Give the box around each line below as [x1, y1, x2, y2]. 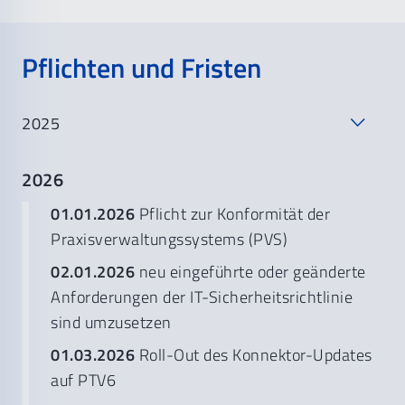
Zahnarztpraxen [22, 203, 113, 222]
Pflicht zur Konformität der [135, 202, 330, 226]
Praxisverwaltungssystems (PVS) [51, 227, 287, 251]
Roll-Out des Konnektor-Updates [135, 343, 372, 367]
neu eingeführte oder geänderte [135, 259, 366, 284]
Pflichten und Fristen [22, 47, 261, 89]
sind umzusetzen [51, 310, 172, 334]
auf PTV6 [51, 368, 116, 392]
